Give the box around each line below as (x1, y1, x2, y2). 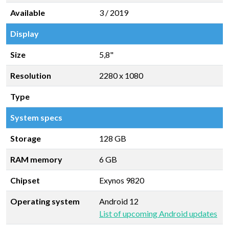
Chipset (10, 175, 40, 185)
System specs (10, 112, 62, 122)
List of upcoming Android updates (99, 209, 217, 218)
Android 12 (99, 196, 139, 206)
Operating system (10, 196, 80, 206)
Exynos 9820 (99, 175, 144, 185)
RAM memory (10, 154, 62, 164)
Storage (10, 133, 41, 143)
